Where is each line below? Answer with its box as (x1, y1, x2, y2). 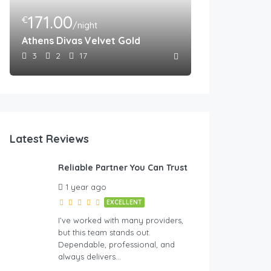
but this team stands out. (58, 227, 151, 238)
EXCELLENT (106, 198, 142, 207)
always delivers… (58, 252, 121, 262)
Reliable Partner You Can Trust (58, 162, 188, 174)
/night (73, 20, 97, 31)
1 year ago (66, 182, 106, 192)
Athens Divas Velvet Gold (22, 34, 140, 47)
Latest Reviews (10, 132, 89, 146)
